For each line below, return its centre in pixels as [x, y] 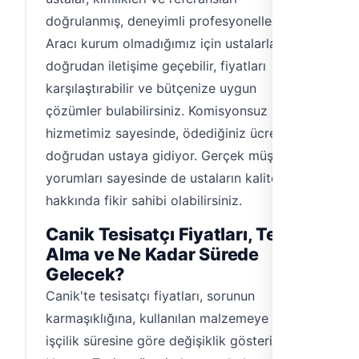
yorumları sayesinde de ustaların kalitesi [167, 178]
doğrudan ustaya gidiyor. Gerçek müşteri [169, 155]
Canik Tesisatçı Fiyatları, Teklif [174, 234]
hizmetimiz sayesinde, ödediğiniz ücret [163, 133]
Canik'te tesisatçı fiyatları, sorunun [150, 296]
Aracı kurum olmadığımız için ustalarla [161, 43]
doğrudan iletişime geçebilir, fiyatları [156, 66]
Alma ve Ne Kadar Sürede [153, 254]
